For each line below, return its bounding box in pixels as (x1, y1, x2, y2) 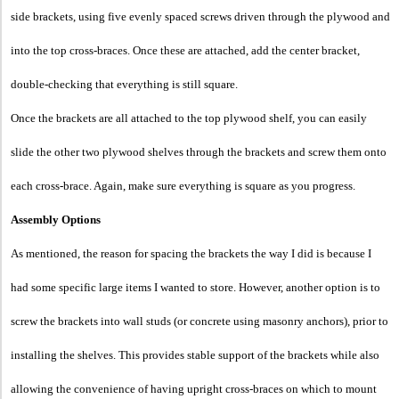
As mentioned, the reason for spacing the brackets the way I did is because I (11, 246, 371, 260)
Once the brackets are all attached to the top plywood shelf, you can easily (11, 110, 367, 125)
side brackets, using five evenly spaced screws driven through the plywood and (11, 9, 390, 23)
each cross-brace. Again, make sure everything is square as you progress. (11, 178, 355, 192)
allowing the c (11, 381, 79, 395)
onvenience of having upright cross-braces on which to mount (79, 381, 377, 395)
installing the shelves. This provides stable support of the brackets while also (11, 347, 379, 362)
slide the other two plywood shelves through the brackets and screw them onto (11, 144, 387, 159)
